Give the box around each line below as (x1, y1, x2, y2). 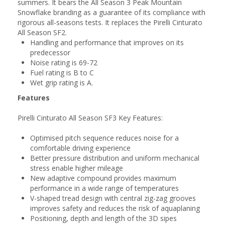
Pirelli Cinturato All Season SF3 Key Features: (18, 113, 163, 123)
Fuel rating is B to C (30, 68, 94, 77)
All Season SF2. (18, 28, 67, 37)
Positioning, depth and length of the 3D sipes (30, 213, 177, 223)
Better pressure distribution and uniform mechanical (30, 153, 199, 163)
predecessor (30, 48, 70, 57)
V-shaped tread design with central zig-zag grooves (30, 193, 196, 203)
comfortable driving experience (30, 143, 131, 153)
